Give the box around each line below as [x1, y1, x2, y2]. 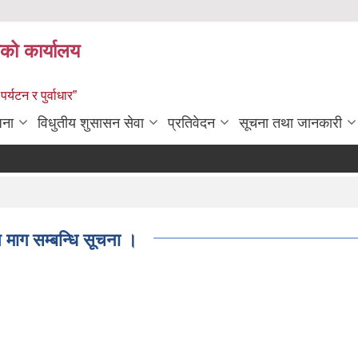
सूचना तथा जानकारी [239, 115, 342, 131]
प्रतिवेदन [168, 115, 215, 131]
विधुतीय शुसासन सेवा [38, 115, 144, 131]
